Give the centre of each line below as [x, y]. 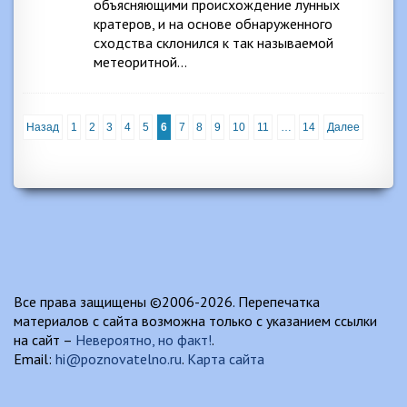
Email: [35, 359]
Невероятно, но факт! [144, 340]
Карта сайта [226, 359]
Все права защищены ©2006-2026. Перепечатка [167, 302]
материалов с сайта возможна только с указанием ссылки [195, 321]
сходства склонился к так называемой [213, 43]
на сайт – [45, 340]
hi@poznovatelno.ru [119, 359]
